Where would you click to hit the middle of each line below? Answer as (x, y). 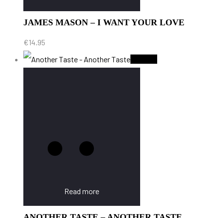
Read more (82, 191)
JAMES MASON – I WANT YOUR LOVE (104, 22)
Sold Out (144, 59)
